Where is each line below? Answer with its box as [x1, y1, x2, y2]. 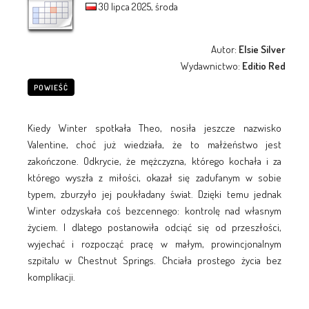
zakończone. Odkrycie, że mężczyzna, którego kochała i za [27, 154, 282, 168]
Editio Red [242, 59, 286, 72]
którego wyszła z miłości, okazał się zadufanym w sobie [27, 170, 282, 184]
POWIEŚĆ [33, 82, 68, 92]
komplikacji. [27, 270, 75, 283]
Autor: [211, 42, 239, 56]
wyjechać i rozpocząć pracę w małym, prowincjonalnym [27, 237, 282, 250]
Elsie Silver [239, 42, 286, 56]
